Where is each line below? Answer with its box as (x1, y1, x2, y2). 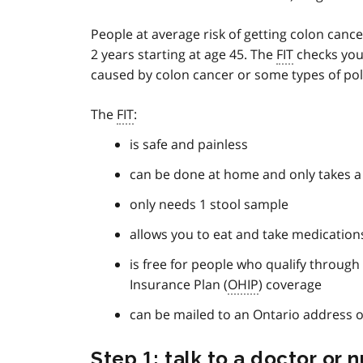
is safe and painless (130, 135, 248, 154)
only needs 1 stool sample (130, 195, 288, 214)
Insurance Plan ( (130, 275, 228, 294)
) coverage (258, 275, 322, 294)
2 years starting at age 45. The (91, 45, 276, 64)
